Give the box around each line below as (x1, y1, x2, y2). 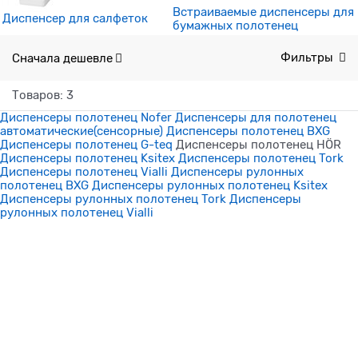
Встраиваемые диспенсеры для (173, 6, 354, 19)
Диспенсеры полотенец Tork (178, 152, 344, 165)
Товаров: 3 (12, 89, 74, 102)
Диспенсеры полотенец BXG (166, 125, 330, 138)
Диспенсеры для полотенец (175, 111, 336, 125)
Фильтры (280, 51, 336, 65)
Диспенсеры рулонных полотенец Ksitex (92, 179, 328, 193)
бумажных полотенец (173, 19, 298, 33)
